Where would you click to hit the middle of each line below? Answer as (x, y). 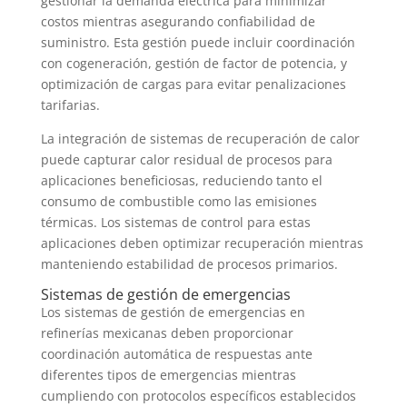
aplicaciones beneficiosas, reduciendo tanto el (181, 181)
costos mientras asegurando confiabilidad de (178, 22)
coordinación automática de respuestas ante (176, 354)
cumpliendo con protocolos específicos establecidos (198, 396)
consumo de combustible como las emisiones (179, 202)
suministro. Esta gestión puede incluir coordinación (198, 43)
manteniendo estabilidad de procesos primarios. (189, 264)
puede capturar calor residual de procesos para (186, 160)
